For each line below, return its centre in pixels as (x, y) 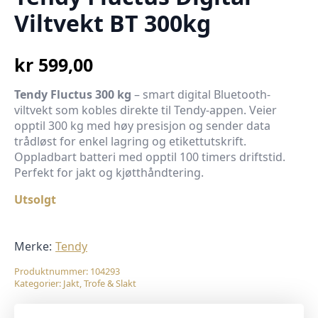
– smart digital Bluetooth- (201, 94)
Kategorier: (39, 283)
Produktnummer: (52, 271)
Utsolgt (35, 199)
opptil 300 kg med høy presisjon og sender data (142, 126)
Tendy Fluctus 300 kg (73, 94)
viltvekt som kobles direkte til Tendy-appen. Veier (146, 110)
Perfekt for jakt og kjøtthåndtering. (109, 172)
